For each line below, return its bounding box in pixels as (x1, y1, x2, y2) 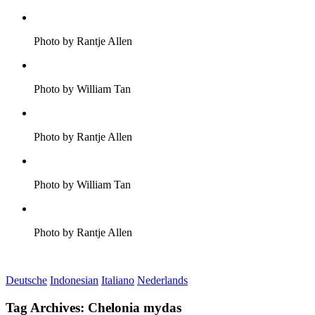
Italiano (101, 274, 134, 286)
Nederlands (137, 274, 188, 286)
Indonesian (50, 274, 98, 286)
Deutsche (6, 274, 47, 286)
